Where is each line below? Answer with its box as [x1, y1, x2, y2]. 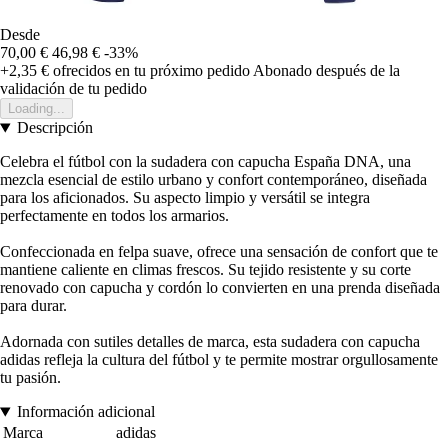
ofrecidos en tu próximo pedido [49, 62, 250, 80]
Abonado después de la [253, 62, 400, 80]
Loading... [8, 101, 65, 117]
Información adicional [16, 403, 155, 421]
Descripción [16, 119, 93, 137]
